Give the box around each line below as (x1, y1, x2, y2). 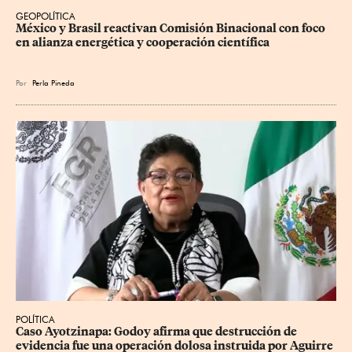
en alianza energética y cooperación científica (16, 35, 269, 49)
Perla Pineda (32, 77, 75, 87)
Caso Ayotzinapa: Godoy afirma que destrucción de (16, 324, 299, 339)
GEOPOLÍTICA (16, 9, 75, 22)
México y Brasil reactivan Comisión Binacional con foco (16, 20, 328, 35)
